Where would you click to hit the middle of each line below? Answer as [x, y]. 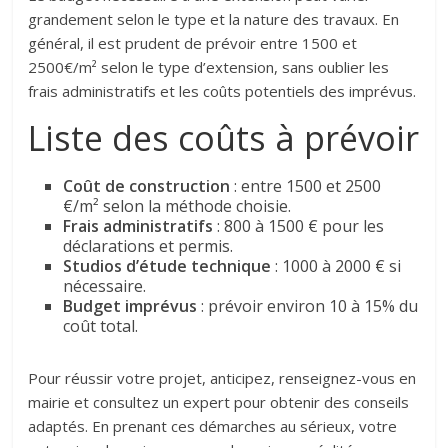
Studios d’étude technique [167, 266]
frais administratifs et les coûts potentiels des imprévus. [222, 91]
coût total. [101, 326]
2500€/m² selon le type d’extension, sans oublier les [209, 67]
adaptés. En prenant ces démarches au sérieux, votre [213, 426]
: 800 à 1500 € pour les [299, 226]
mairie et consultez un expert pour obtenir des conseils [219, 402]
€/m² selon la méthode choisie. [177, 206]
